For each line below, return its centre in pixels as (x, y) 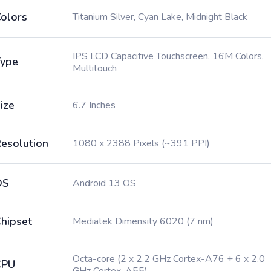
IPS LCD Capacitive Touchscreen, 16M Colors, (168, 56)
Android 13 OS (104, 183)
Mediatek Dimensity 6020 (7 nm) (143, 221)
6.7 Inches (94, 105)
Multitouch (95, 68)
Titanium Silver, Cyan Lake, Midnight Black (160, 17)
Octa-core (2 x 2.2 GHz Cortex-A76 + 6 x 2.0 (169, 259)
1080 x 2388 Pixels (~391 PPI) (141, 143)
